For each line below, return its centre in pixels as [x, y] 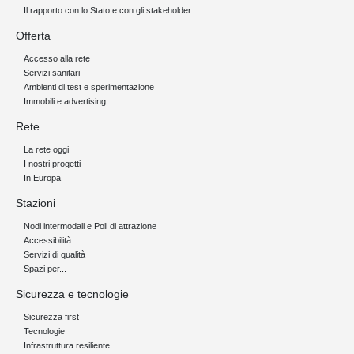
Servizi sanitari [52, 73]
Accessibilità [47, 240]
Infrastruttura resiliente [67, 345]
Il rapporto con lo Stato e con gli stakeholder [107, 10]
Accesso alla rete [57, 58]
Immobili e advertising [65, 101]
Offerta [33, 36]
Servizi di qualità [55, 254]
